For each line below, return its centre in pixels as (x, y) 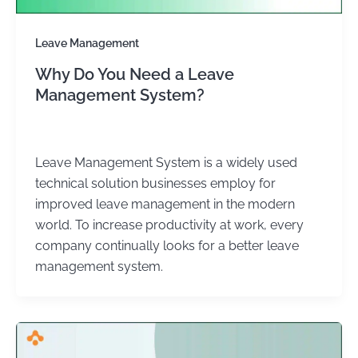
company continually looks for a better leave (167, 246)
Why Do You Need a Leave (134, 74)
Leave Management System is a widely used (166, 163)
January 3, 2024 (114, 133)
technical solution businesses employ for (155, 184)
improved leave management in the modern (165, 205)
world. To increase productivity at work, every (169, 225)
